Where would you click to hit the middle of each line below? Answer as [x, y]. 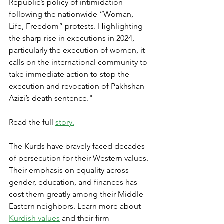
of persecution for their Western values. [80, 158]
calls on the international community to [79, 62]
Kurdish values [34, 218]
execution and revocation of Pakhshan [78, 86]
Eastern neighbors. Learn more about [76, 206]
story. [65, 122]
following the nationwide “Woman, [72, 14]
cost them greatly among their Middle [77, 194]
